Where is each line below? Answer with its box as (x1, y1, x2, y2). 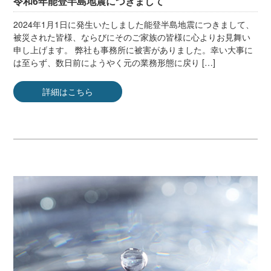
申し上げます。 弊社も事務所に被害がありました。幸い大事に (13, 44, 253, 56)
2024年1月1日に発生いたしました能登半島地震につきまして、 (13, 18, 255, 31)
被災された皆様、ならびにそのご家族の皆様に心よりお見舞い (13, 31, 251, 44)
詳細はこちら (42, 85, 94, 98)
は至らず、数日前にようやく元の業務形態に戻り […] (13, 56, 216, 69)
